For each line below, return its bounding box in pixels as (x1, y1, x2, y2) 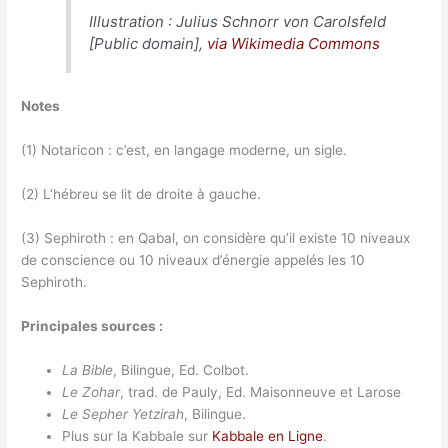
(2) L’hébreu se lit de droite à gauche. (21, 186, 262, 203)
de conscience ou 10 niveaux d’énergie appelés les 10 (21, 251, 366, 268)
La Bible (62, 361, 114, 378)
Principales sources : (21, 317, 164, 334)
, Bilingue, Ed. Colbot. (113, 361, 250, 378)
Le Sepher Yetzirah (62, 405, 185, 422)
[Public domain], (89, 33, 208, 53)
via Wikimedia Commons (207, 33, 381, 53)
